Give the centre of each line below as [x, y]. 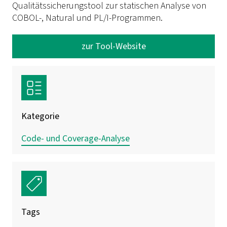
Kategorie [40, 116]
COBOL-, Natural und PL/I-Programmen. [87, 18]
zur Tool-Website [113, 46]
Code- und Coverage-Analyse [75, 138]
